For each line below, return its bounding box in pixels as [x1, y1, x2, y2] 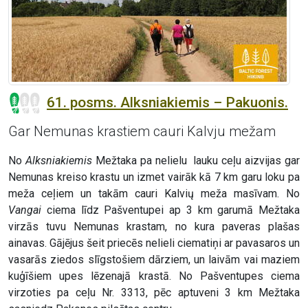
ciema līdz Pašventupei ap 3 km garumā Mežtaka [41, 203, 300, 217]
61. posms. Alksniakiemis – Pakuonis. [47, 94, 288, 111]
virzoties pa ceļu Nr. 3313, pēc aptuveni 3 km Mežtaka [8, 286, 300, 300]
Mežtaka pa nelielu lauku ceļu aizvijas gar [91, 154, 300, 168]
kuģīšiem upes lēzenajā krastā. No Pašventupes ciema [8, 269, 300, 283]
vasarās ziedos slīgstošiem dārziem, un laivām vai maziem [8, 253, 300, 267]
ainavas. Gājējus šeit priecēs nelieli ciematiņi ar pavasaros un [8, 236, 300, 250]
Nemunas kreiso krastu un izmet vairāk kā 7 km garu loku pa [8, 170, 300, 184]
